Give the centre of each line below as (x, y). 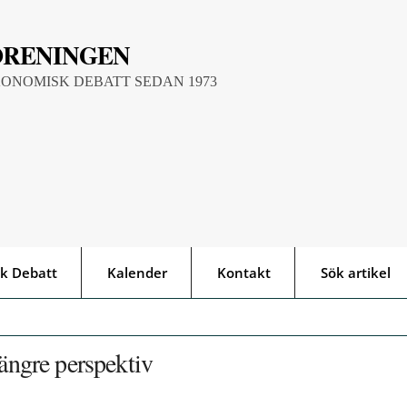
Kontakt (244, 273)
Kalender (137, 273)
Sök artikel (356, 273)
